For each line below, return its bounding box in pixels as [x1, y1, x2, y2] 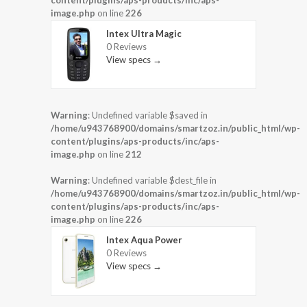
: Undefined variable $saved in [88, 110, 208, 121]
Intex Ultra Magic [106, 27, 182, 39]
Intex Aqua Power [106, 234, 182, 246]
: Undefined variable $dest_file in [88, 175, 217, 186]
